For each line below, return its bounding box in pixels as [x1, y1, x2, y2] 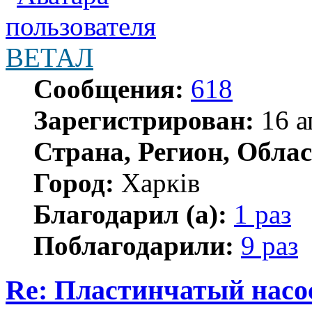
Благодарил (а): [33, 198, 227, 229]
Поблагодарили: [33, 230, 234, 260]
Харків [114, 167, 200, 198]
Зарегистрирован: [33, 104, 254, 135]
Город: [33, 167, 114, 198]
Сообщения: [33, 73, 184, 104]
